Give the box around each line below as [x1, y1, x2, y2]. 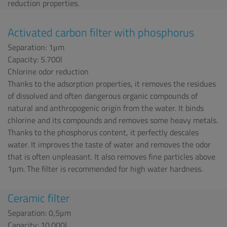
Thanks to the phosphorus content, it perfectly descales [8, 126, 199, 138]
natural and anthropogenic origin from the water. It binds [8, 102, 204, 114]
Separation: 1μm [8, 41, 64, 53]
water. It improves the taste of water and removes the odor [8, 138, 211, 150]
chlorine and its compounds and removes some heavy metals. [8, 114, 218, 126]
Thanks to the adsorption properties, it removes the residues [8, 78, 216, 90]
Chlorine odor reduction [8, 65, 89, 78]
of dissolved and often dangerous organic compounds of [8, 90, 198, 102]
